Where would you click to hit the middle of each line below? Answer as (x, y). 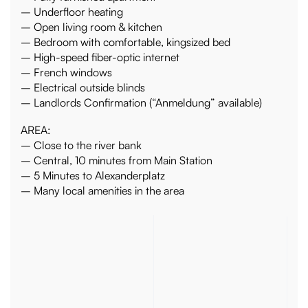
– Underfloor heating (72, 12)
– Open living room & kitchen (92, 27)
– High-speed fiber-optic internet (100, 57)
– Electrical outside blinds (83, 88)
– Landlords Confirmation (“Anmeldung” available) (142, 103)
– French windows (67, 73)
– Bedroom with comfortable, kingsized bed (126, 42)
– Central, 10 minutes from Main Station (117, 161)
